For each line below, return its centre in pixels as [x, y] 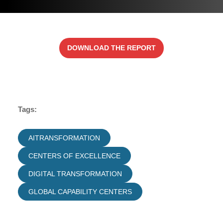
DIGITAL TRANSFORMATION [75, 174]
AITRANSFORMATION [64, 138]
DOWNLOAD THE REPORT [111, 48]
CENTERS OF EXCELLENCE [74, 156]
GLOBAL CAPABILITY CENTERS [80, 192]
